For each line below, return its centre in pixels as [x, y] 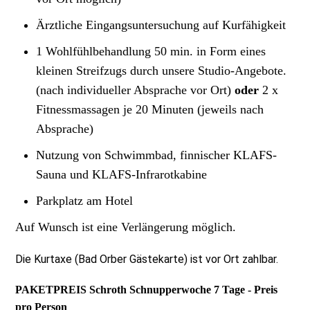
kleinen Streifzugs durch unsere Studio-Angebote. [162, 71]
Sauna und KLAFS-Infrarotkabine [122, 175]
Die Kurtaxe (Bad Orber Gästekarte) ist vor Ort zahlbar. [147, 259]
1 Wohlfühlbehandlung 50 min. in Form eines [151, 52]
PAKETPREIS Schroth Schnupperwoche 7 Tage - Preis [147, 290]
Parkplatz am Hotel [88, 201]
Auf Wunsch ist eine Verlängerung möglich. [126, 227]
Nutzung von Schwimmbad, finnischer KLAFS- [157, 155]
